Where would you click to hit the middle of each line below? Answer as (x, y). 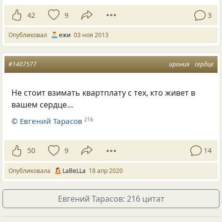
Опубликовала (31, 170)
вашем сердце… (43, 105)
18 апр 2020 (106, 170)
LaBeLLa (74, 170)
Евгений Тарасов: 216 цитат (111, 198)
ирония (179, 64)
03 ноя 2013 (91, 35)
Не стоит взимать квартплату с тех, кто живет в (104, 93)
